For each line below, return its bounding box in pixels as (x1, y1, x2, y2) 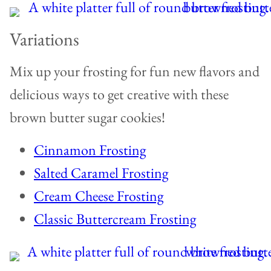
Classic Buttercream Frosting (34, 209, 196, 229)
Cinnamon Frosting (34, 140, 146, 160)
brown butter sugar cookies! (10, 108, 165, 127)
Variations (10, 27, 79, 51)
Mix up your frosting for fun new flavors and (10, 62, 260, 81)
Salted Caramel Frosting (34, 163, 168, 183)
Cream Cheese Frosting (34, 186, 163, 206)
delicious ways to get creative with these (10, 85, 229, 104)
